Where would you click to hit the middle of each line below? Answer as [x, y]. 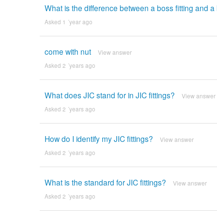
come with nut [68, 52]
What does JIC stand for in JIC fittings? [109, 95]
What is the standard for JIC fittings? [105, 182]
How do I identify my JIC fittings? [99, 139]
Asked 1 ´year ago [68, 22]
